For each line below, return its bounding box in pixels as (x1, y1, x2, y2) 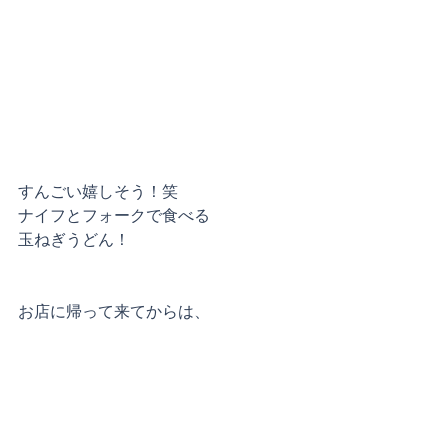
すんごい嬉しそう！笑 (18, 183, 178, 204)
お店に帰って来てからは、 (18, 303, 210, 324)
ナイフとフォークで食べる (18, 207, 210, 228)
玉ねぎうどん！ (18, 231, 130, 252)
